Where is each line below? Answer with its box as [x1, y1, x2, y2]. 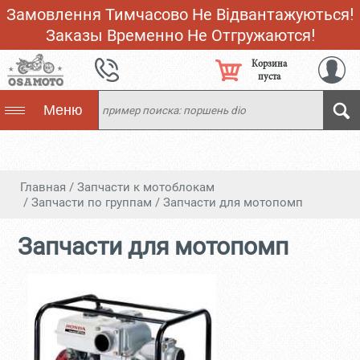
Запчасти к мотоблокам [76, 180, 215, 194]
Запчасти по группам [31, 195, 152, 210]
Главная [19, 180, 66, 194]
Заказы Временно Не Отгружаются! [45, 26, 315, 45]
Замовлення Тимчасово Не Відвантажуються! [6, 5, 354, 24]
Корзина [251, 57, 287, 70]
